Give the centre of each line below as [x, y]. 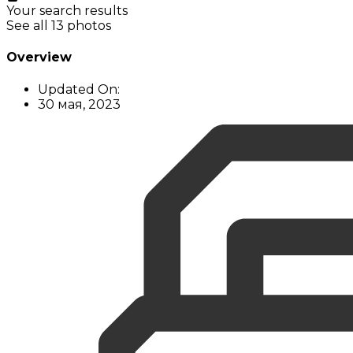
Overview [39, 58]
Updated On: [79, 89]
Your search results [67, 11]
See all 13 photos [59, 26]
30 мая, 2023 [79, 104]
